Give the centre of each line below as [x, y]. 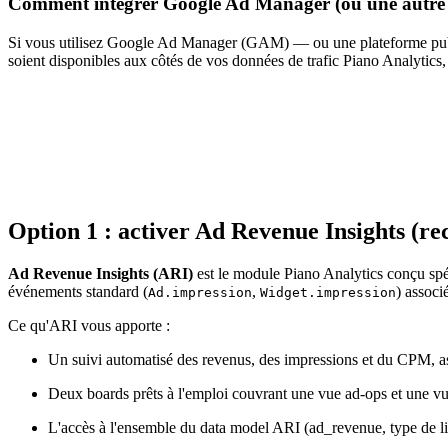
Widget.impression [328, 293]
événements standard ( [78, 292]
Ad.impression [200, 293]
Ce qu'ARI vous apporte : [89, 326]
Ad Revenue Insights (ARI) [100, 274]
